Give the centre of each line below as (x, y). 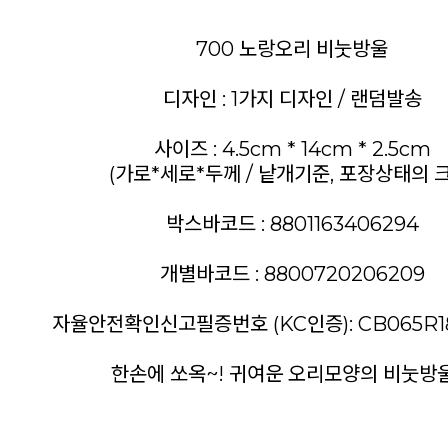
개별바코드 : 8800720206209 (292, 274)
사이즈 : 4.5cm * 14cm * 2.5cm (292, 149)
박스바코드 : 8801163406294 (292, 224)
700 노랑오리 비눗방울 (292, 49)
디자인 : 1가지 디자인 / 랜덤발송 (292, 99)
